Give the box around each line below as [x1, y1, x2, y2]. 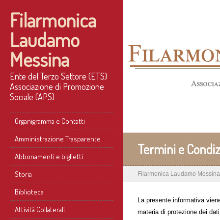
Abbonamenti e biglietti [15, 152, 83, 161]
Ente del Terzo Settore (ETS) [10, 71, 107, 82]
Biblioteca [15, 187, 44, 196]
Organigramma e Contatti [15, 116, 85, 126]
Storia [15, 169, 32, 179]
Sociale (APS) [10, 91, 55, 102]
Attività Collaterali [15, 205, 65, 214]
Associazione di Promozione [10, 81, 104, 92]
